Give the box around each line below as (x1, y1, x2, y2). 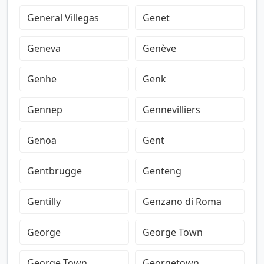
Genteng (143, 164, 181, 177)
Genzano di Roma (143, 195, 222, 208)
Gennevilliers (143, 103, 200, 116)
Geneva (27, 42, 61, 55)
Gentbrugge (27, 164, 82, 177)
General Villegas (27, 11, 99, 24)
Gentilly (27, 195, 61, 208)
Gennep (27, 103, 62, 116)
